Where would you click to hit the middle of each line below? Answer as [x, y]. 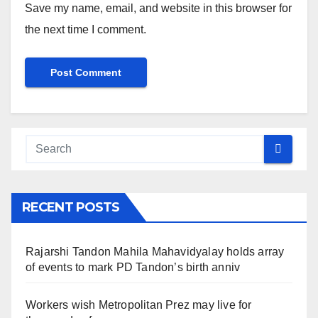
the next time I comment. [86, 29]
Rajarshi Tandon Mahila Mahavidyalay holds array [155, 251]
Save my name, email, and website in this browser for [158, 8]
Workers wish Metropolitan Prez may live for [139, 305]
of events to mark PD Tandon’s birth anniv [133, 267]
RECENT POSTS [71, 207]
